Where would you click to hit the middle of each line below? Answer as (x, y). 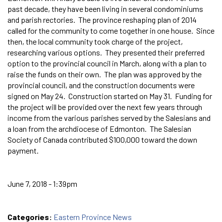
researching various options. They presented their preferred (106, 52)
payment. (23, 150)
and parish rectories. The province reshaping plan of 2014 (102, 19)
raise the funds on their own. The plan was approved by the (105, 74)
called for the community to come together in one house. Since (111, 30)
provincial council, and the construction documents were (101, 85)
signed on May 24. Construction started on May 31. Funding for (110, 96)
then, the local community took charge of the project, (95, 41)
